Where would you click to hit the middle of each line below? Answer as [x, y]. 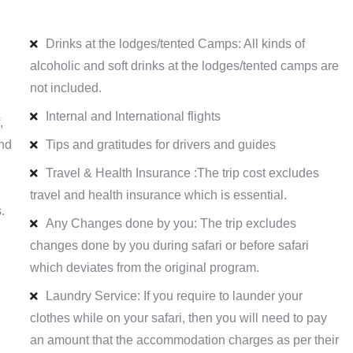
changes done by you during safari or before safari [169, 246]
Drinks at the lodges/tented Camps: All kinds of [175, 44]
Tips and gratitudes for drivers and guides [160, 145]
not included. [65, 88]
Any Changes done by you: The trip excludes [171, 224]
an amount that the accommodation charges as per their [184, 340]
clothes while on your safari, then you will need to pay [178, 318]
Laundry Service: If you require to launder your [174, 296]
